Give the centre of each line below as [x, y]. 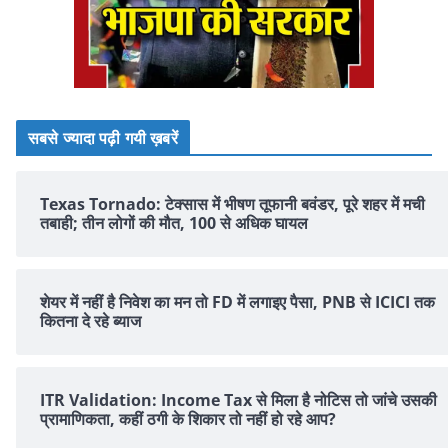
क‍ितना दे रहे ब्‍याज [90, 320]
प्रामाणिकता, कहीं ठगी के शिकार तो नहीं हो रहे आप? [188, 418]
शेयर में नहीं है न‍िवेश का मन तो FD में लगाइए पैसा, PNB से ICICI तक [237, 301]
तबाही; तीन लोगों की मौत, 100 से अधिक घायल [174, 222]
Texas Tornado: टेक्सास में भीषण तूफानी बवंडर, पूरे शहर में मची [232, 203]
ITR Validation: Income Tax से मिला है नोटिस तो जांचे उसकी [238, 399]
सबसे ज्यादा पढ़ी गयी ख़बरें [103, 137]
